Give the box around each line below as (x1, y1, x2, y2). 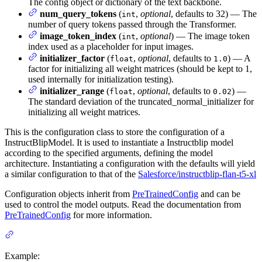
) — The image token (171, 30, 250, 41)
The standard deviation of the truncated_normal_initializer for (28, 96, 254, 106)
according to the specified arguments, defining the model (5, 147, 213, 158)
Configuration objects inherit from (5, 188, 132, 199)
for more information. (71, 209, 152, 220)
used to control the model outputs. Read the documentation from (5, 199, 241, 209)
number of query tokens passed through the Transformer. (28, 19, 236, 29)
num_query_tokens (40, 8, 116, 19)
